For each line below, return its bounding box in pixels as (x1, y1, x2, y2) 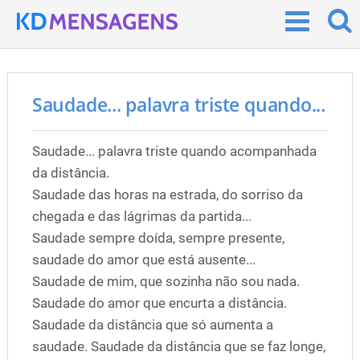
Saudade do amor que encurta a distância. (31, 295, 287, 311)
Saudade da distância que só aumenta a (31, 317, 273, 333)
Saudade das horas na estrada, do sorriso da (31, 186, 303, 202)
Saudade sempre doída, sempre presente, (31, 230, 284, 246)
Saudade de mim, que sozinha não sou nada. (31, 273, 300, 289)
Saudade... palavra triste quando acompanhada (31, 143, 317, 159)
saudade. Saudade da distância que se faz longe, (31, 338, 325, 354)
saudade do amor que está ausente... (31, 252, 256, 268)
